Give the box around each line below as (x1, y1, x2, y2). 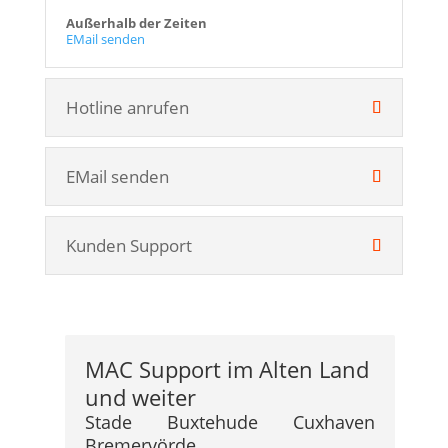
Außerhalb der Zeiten (65, 14, 207, 32)
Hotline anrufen (65, 96, 189, 119)
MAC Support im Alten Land (84, 354, 369, 384)
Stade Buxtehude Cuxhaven (84, 410, 375, 434)
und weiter (84, 382, 196, 412)
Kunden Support (65, 234, 192, 257)
